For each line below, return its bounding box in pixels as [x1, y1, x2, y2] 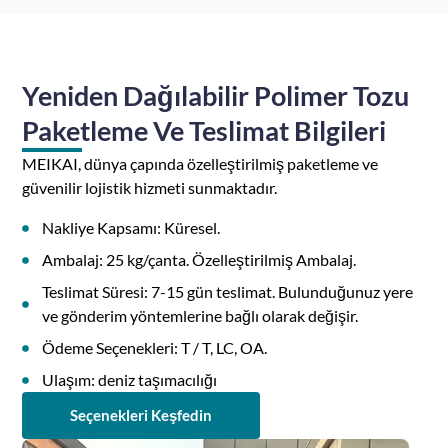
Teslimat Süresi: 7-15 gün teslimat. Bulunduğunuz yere [42, 282, 414, 302]
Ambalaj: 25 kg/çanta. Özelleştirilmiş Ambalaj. [42, 250, 357, 270]
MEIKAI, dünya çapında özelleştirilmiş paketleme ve [22, 154, 379, 174]
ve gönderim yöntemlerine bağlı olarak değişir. [42, 306, 359, 326]
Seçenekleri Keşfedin [70, 406, 213, 425]
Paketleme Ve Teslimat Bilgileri [22, 114, 387, 148]
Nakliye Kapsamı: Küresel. [42, 218, 221, 238]
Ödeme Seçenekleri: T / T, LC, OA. [42, 338, 268, 358]
